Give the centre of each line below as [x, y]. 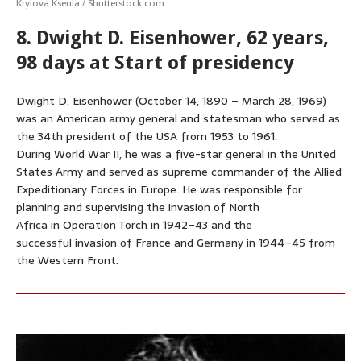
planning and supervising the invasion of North [138, 207]
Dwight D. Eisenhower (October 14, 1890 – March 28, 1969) [171, 101]
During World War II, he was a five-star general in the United [176, 154]
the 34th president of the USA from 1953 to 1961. [147, 137]
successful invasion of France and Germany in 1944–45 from [176, 243]
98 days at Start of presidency [155, 63]
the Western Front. [67, 261]
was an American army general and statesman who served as [178, 119]
